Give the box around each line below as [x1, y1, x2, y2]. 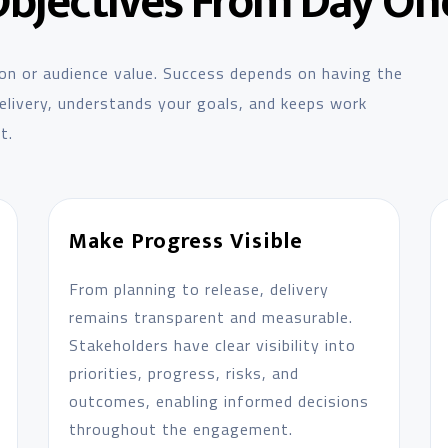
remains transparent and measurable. [68, 305, 353, 329]
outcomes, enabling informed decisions [68, 389, 369, 413]
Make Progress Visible [68, 223, 303, 260]
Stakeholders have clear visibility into [68, 333, 356, 357]
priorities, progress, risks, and [68, 361, 299, 385]
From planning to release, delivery [68, 277, 329, 301]
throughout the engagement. [68, 417, 293, 441]
